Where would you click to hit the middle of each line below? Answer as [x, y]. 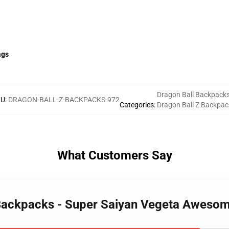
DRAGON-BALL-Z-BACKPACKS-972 [64, 100]
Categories [137, 105]
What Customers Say [114, 155]
